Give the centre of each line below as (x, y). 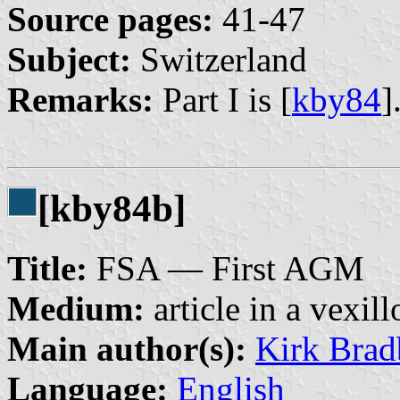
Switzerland (219, 60)
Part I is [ (223, 100)
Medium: (76, 309)
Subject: (69, 60)
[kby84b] (112, 209)
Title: (47, 269)
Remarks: (80, 100)
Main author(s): (127, 349)
